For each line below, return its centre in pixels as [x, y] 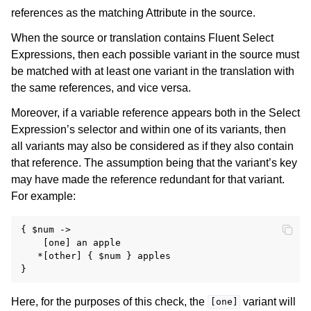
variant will [268, 301]
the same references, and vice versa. [101, 87]
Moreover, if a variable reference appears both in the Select [155, 112]
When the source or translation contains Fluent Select [142, 37]
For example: [43, 196]
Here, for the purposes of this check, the [109, 301]
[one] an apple [71, 242]
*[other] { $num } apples [96, 255]
